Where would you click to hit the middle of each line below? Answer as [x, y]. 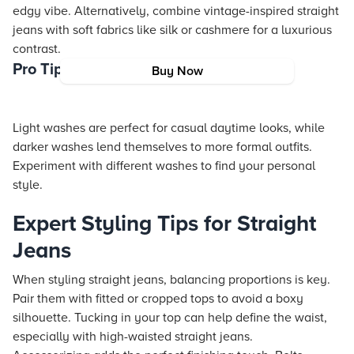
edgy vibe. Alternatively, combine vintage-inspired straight [176, 11]
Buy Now [177, 71]
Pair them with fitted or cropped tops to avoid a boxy [158, 299]
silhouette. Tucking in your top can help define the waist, [170, 318]
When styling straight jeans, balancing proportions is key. [171, 280]
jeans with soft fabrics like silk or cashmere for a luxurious [172, 30]
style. [28, 185]
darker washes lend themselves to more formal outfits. [162, 147]
